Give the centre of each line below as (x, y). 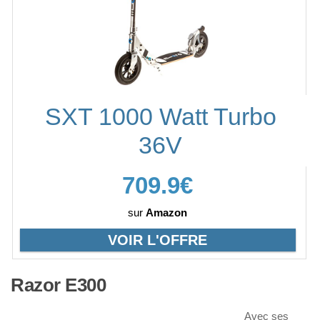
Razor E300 (58, 285)
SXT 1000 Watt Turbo (160, 117)
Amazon (167, 213)
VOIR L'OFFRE (158, 240)
